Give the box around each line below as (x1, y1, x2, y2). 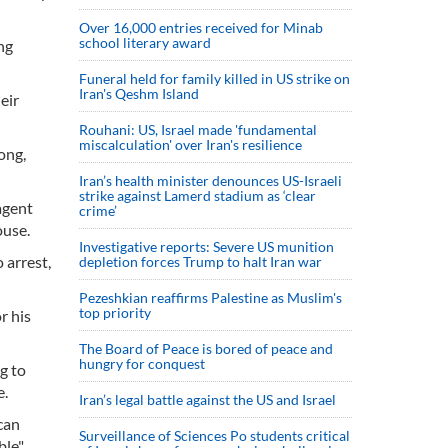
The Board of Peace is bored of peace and (79, 340, 333, 357)
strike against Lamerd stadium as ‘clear (79, 187, 316, 204)
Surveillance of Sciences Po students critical (79, 427, 350, 444)
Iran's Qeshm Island (79, 85, 199, 102)
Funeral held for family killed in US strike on (79, 70, 350, 87)
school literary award (79, 34, 211, 51)
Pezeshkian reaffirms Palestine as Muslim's (79, 289, 342, 306)
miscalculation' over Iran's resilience (79, 136, 302, 153)
